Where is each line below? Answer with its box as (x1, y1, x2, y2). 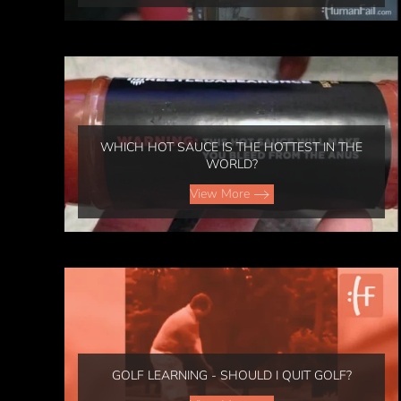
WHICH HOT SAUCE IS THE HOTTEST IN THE (100, 138, 363, 156)
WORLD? (205, 155, 258, 173)
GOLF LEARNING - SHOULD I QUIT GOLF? (111, 366, 352, 384)
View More (189, 184, 250, 202)
